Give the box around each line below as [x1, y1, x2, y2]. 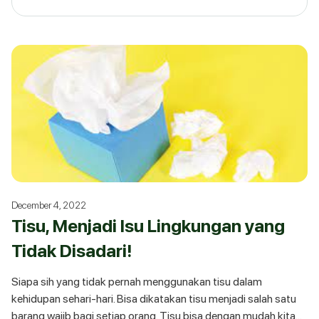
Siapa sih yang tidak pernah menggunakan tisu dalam [11, 275, 262, 288]
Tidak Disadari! [11, 240, 132, 261]
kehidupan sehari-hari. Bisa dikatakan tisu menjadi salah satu [11, 292, 296, 305]
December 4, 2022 [11, 199, 86, 211]
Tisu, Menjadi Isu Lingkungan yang [11, 215, 285, 236]
